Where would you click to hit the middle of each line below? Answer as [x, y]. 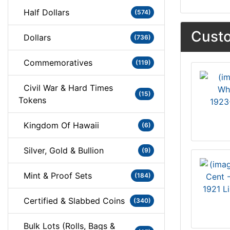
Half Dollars [44, 12]
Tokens [32, 100]
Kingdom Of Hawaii [59, 125]
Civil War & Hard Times [66, 88]
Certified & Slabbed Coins [72, 201]
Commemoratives [55, 63]
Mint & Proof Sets [55, 176]
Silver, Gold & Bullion [61, 150]
